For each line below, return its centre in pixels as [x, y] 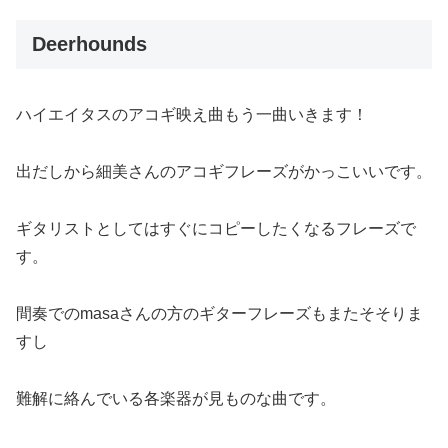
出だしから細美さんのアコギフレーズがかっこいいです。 [224, 172]
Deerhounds [89, 43]
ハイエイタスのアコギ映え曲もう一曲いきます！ [192, 115]
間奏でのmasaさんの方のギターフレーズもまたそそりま [219, 313]
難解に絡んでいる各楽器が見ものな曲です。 [176, 398]
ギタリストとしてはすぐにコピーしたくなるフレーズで [216, 228]
